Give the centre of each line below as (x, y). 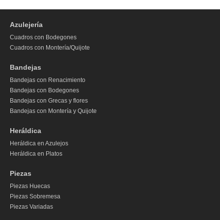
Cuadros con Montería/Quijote (50, 48)
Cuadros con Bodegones (43, 38)
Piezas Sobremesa (35, 197)
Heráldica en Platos (36, 154)
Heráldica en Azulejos (39, 144)
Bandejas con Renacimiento (48, 80)
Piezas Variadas (31, 207)
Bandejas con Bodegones (44, 91)
